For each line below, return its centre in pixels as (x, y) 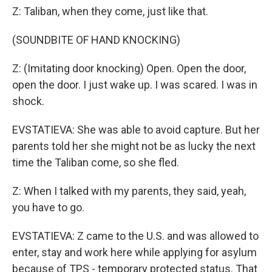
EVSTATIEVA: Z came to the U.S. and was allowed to (135, 236)
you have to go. (48, 207)
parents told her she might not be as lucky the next (134, 146)
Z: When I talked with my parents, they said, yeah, (129, 191)
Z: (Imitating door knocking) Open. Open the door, (129, 68)
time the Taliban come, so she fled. (96, 162)
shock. (28, 101)
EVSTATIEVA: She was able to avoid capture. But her (136, 130)
